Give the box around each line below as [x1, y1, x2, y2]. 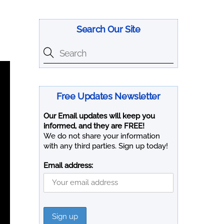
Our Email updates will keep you [43, 111, 155, 121]
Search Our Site [76, 23, 140, 34]
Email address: [43, 161, 93, 170]
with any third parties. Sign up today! [43, 141, 168, 151]
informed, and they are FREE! [43, 121, 144, 131]
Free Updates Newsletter [56, 90, 160, 101]
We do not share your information [43, 131, 160, 141]
